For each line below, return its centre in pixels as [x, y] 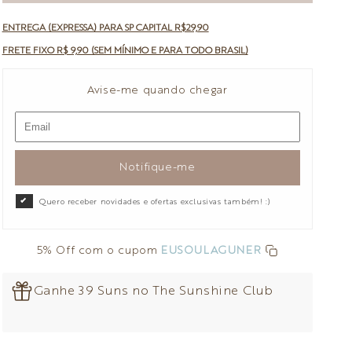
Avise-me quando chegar [158, 91]
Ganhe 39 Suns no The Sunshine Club [153, 292]
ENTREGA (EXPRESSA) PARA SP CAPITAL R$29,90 [105, 29]
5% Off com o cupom [99, 251]
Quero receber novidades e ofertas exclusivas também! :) [155, 202]
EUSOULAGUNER [213, 251]
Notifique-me [158, 168]
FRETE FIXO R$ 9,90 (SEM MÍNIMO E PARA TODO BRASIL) [125, 51]
